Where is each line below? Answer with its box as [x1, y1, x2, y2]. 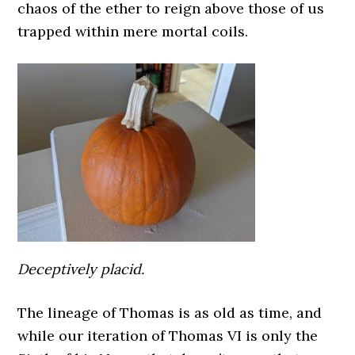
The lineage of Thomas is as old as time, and [17, 303, 323, 322]
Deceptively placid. [17, 260, 145, 278]
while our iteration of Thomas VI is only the [17, 326, 319, 345]
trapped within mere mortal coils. [17, 22, 249, 40]
